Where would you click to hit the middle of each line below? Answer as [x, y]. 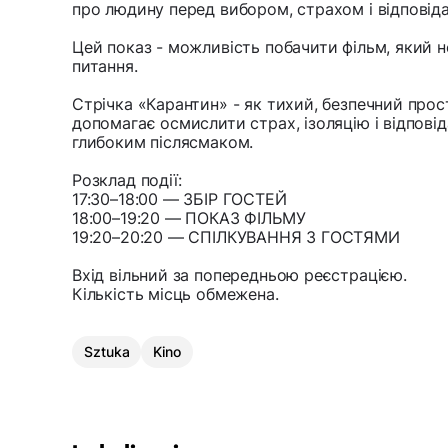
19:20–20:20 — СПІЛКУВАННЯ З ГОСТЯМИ [236, 237]
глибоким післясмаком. [163, 142]
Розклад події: [127, 180]
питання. [105, 66]
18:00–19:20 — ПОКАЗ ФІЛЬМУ [189, 218]
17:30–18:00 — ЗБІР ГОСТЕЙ [179, 199]
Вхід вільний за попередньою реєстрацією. [239, 275]
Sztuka [107, 352]
